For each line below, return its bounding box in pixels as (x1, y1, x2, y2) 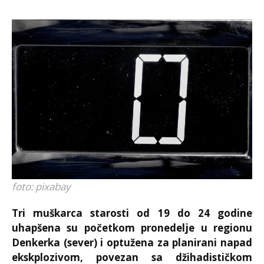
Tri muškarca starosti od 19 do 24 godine (12, 206, 252, 220)
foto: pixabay (12, 180, 71, 194)
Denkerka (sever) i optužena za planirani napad (12, 236, 252, 250)
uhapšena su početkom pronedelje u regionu (12, 221, 252, 235)
